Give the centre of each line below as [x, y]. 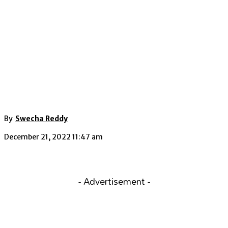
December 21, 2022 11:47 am [53, 137]
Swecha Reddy [41, 119]
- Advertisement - [114, 182]
